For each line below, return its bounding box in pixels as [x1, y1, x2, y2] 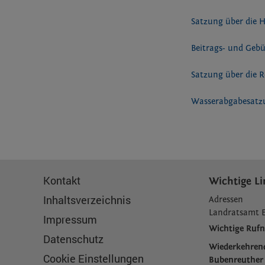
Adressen [209, 195, 244, 205]
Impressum [43, 212, 97, 227]
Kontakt [43, 173, 80, 188]
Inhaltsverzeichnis [43, 193, 131, 208]
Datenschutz [43, 232, 104, 247]
